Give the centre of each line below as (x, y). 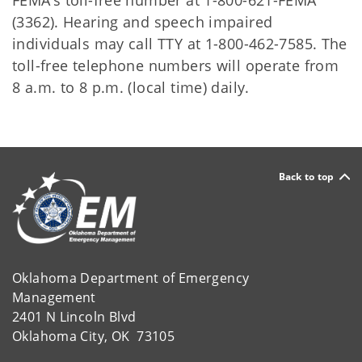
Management (56, 297)
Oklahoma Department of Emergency (133, 278)
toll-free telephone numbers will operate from (176, 65)
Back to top (306, 176)
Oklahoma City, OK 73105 (94, 336)
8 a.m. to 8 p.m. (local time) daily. (131, 87)
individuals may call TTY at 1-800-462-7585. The (180, 44)
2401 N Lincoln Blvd (74, 316)
